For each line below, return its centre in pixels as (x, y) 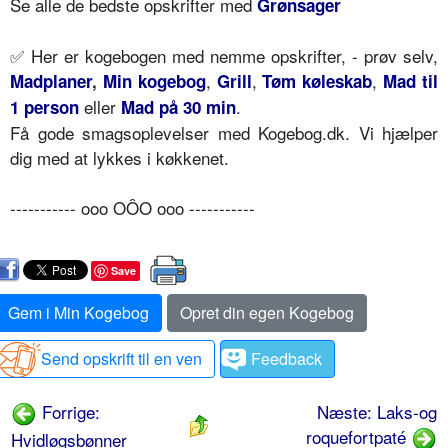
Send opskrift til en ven (121, 358)
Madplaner (51, 80)
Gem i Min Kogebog (78, 312)
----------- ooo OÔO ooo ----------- (132, 207)
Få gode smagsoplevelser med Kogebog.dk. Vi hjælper (224, 132)
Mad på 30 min (178, 106)
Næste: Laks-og (377, 411)
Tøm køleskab (317, 80)
